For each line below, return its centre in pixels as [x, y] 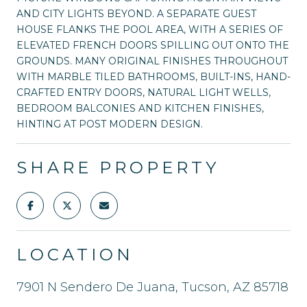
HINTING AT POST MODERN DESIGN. [110, 124]
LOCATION [75, 254]
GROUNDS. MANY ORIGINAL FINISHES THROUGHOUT [152, 61]
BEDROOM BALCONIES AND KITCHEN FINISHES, [140, 108]
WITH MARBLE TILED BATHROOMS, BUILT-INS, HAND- [153, 76]
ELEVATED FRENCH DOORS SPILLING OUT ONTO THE [153, 45]
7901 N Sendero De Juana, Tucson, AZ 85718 [152, 287]
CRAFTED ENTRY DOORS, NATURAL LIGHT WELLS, [144, 92]
